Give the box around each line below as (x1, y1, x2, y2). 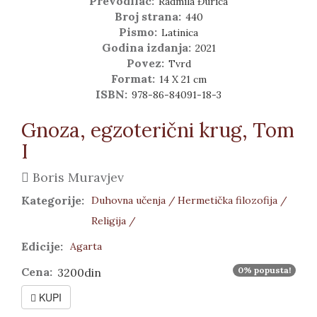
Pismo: (119, 25, 160, 40)
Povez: (126, 56, 167, 71)
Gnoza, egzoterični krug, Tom (21, 117, 294, 144)
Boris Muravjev (29, 169, 124, 186)
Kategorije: (21, 193, 84, 208)
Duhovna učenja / (91, 194, 175, 207)
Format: (110, 71, 158, 86)
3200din (57, 265, 101, 280)
